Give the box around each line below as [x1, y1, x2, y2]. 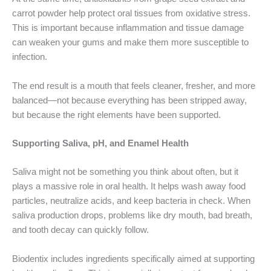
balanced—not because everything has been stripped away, [12, 95, 247, 105]
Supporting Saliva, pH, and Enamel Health [12, 138, 189, 148]
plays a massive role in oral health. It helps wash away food [12, 181, 246, 192]
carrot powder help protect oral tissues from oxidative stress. [12, 8, 250, 19]
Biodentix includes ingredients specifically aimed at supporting [12, 253, 255, 264]
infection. [12, 52, 47, 62]
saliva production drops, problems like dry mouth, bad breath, [12, 211, 252, 221]
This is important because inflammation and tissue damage [12, 23, 244, 33]
